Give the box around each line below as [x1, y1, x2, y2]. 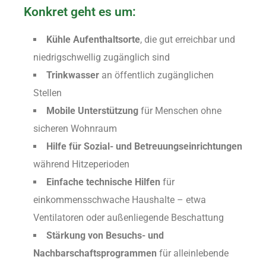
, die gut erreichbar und [140, 33, 235, 45]
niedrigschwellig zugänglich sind [33, 51, 170, 63]
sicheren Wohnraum [33, 122, 117, 134]
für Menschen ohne [138, 104, 221, 116]
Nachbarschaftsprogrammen [33, 247, 157, 259]
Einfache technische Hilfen [46, 176, 160, 188]
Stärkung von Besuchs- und [46, 229, 164, 241]
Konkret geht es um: [24, 4, 136, 19]
